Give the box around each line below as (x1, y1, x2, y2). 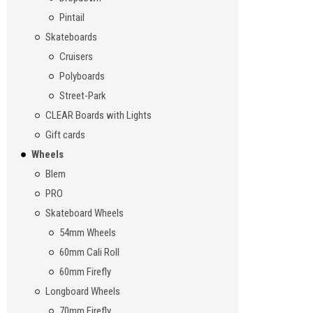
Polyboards (59, 70, 105, 83)
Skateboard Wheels (45, 207, 124, 220)
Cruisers (59, 50, 93, 64)
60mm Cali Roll (59, 246, 119, 259)
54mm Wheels (59, 226, 116, 240)
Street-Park (59, 89, 106, 103)
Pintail (59, 11, 85, 24)
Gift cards (45, 129, 85, 142)
